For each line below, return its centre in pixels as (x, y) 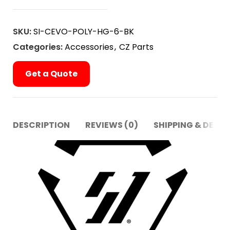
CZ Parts (136, 47)
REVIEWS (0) (112, 125)
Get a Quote (51, 74)
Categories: (38, 47)
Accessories (89, 47)
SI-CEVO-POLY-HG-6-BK (84, 32)
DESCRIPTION (41, 125)
